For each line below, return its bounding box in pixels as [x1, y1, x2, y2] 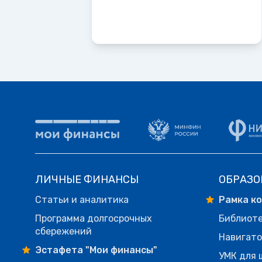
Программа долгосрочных [35, 213, 152, 225]
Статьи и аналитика [35, 194, 129, 206]
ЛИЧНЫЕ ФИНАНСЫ [35, 173, 139, 187]
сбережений [35, 226, 92, 237]
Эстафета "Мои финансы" [35, 244, 157, 256]
